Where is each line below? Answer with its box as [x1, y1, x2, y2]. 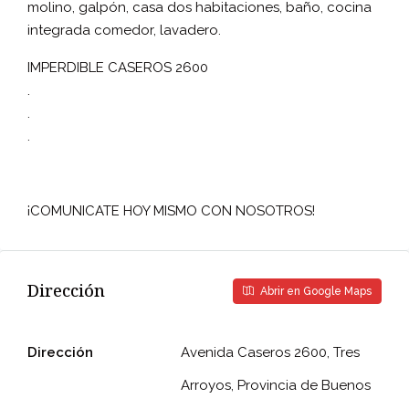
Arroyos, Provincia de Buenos [181, 376, 371, 393]
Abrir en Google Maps [257, 284, 372, 298]
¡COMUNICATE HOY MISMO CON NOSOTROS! [27, 202, 315, 219]
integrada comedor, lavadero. [27, 21, 221, 38]
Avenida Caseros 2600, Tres [181, 343, 360, 361]
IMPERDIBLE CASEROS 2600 [27, 58, 208, 76]
